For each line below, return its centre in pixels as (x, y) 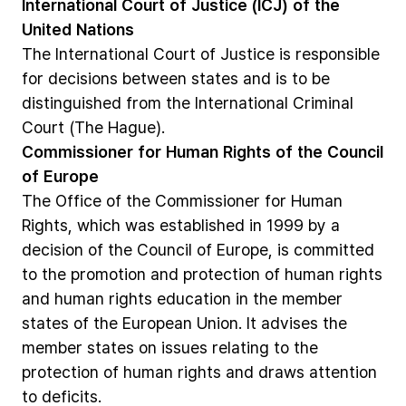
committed (334, 249)
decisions (83, 78)
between (155, 78)
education (194, 298)
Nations (105, 29)
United (47, 29)
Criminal (323, 102)
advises (290, 323)
